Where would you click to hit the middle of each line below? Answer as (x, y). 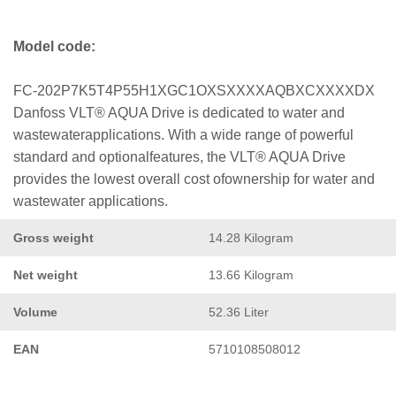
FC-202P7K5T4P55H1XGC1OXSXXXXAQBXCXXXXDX (194, 90)
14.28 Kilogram (251, 237)
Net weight (46, 274)
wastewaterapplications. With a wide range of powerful (183, 134)
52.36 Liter (239, 312)
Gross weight (53, 237)
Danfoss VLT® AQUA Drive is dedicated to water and (179, 112)
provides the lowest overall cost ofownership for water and (194, 179)
